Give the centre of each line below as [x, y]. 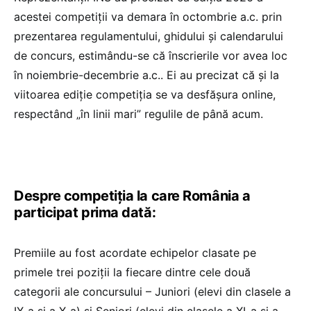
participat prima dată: [85, 213]
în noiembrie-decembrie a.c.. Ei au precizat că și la [146, 75]
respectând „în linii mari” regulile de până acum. [138, 114]
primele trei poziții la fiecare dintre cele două [132, 272]
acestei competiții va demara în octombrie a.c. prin [148, 17]
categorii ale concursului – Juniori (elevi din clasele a [152, 292]
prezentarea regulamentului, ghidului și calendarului [149, 36]
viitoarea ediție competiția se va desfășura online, [145, 95]
